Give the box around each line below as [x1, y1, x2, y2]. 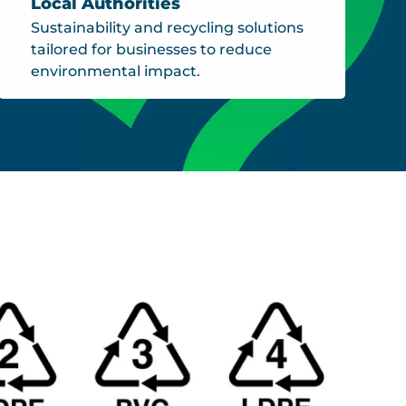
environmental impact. [30, 63, 200, 80]
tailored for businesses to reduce [30, 41, 272, 58]
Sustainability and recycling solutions [30, 19, 304, 36]
